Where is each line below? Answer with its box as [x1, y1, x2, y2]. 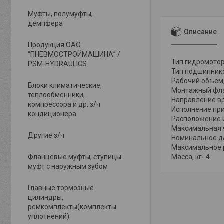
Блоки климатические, [28, 81, 102, 89]
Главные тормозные [28, 184, 94, 192]
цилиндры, [28, 193, 63, 201]
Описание [184, 27, 217, 36]
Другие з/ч [28, 131, 64, 139]
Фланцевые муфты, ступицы [28, 153, 121, 161]
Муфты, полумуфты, [28, 10, 93, 18]
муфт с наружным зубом [28, 162, 108, 170]
